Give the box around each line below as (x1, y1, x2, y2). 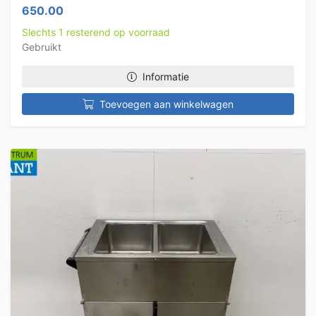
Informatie (142, 71, 189, 83)
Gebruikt (22, 41, 61, 53)
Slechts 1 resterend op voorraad (22, 26, 170, 38)
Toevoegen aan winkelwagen (99, 98, 233, 110)
